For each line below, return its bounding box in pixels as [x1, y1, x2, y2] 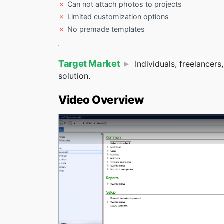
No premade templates [67, 25, 145, 34]
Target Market [58, 58, 120, 69]
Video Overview [58, 93, 144, 107]
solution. [58, 71, 90, 81]
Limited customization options [67, 12, 169, 21]
